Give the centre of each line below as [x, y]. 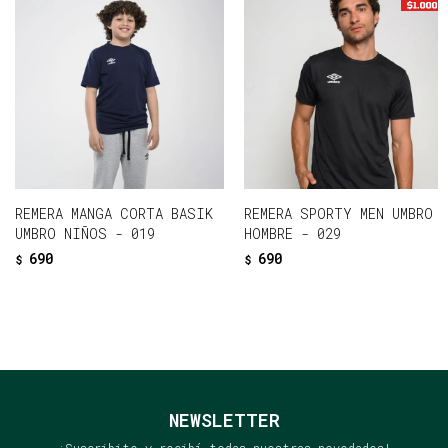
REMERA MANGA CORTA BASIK [114, 213]
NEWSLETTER [224, 420]
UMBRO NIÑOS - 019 [85, 233]
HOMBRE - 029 [292, 233]
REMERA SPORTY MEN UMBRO [338, 213]
